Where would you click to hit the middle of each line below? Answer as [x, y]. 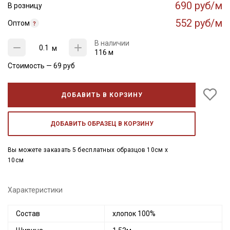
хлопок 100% [134, 214]
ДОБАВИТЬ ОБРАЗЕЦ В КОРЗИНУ [102, 124]
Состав [28, 214]
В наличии [112, 43]
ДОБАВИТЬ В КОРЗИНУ [102, 95]
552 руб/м [199, 23]
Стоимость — [31, 66]
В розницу [25, 6]
